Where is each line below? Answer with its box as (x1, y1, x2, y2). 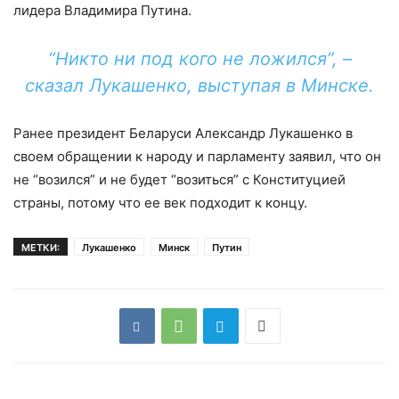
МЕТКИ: (21, 241, 60, 254)
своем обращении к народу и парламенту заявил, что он (13, 148, 381, 165)
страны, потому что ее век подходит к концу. (13, 194, 307, 211)
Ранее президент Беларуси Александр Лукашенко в (13, 125, 353, 142)
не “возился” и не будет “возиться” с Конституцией (13, 171, 346, 188)
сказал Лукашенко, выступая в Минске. (25, 75, 374, 96)
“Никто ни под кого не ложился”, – (47, 48, 352, 69)
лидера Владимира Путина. (13, 2, 191, 19)
